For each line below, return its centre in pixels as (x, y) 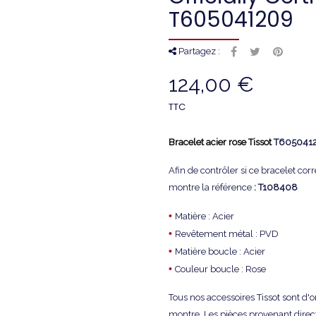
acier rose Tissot (239, 142)
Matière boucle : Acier (220, 252)
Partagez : (198, 51)
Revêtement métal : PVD (227, 234)
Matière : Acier (206, 217)
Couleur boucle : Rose (220, 269)
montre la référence (210, 188)
